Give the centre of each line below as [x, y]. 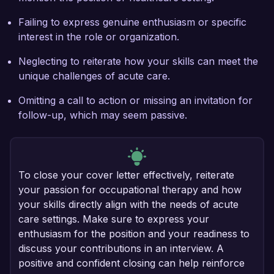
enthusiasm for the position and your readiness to [134, 234]
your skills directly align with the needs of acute [128, 205]
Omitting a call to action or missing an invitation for [135, 101]
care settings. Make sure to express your [114, 219]
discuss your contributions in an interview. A [121, 249]
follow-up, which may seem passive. [103, 115]
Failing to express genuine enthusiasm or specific [132, 22]
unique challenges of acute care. [94, 76]
